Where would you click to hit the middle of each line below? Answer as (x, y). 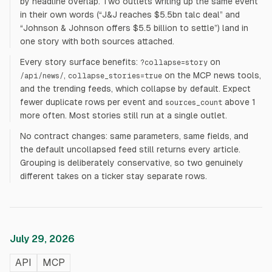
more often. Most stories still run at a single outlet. (124, 115)
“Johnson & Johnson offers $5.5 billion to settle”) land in (134, 28)
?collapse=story (174, 63)
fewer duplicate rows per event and (91, 102)
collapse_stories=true (115, 76)
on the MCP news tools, (212, 75)
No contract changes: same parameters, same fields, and (134, 136)
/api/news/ (42, 76)
